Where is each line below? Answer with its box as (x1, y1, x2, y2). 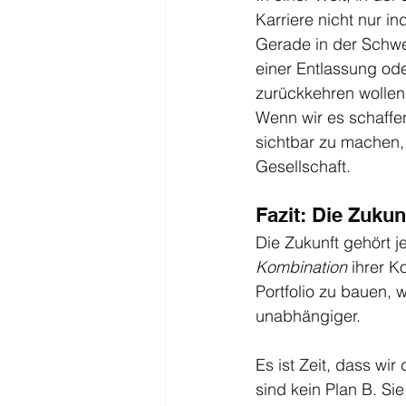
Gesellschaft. (256, 155, 351, 177)
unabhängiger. (256, 304, 361, 326)
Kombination (256, 256, 347, 277)
